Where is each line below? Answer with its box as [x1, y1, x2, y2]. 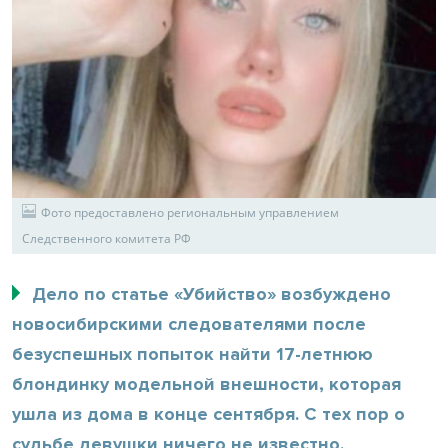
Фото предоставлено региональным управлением [41, 203, 339, 221]
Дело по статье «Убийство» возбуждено [32, 282, 391, 305]
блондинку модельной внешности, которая [12, 372, 401, 395]
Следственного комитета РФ [22, 229, 191, 247]
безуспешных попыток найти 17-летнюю [12, 342, 373, 365]
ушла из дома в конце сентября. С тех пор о [12, 402, 405, 425]
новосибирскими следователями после [12, 312, 366, 335]
